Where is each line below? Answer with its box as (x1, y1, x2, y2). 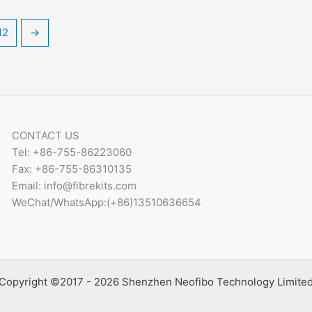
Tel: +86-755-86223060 (11, 145, 132, 159)
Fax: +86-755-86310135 (11, 162, 132, 175)
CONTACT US (11, 128, 79, 142)
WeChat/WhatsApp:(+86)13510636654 (11, 195, 201, 209)
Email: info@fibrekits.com (11, 178, 136, 192)
